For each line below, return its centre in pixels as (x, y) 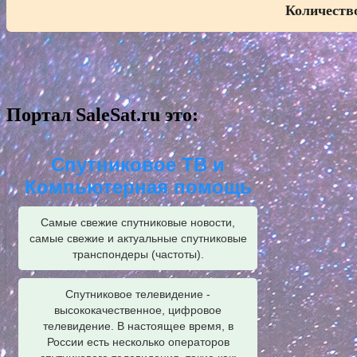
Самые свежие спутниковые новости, (138, 223)
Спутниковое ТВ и (138, 165)
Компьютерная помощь (138, 187)
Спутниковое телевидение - (138, 294)
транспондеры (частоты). (138, 255)
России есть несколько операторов (138, 342)
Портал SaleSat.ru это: (102, 115)
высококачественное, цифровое (138, 310)
